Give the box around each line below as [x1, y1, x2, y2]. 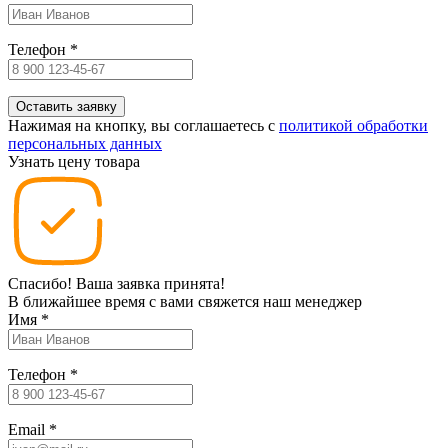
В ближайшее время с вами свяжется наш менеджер [8, 292, 362, 310]
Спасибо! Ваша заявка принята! [8, 274, 225, 292]
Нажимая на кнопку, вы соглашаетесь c [8, 116, 279, 134]
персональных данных [8, 134, 162, 152]
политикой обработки [279, 116, 428, 134]
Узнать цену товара [8, 152, 140, 170]
